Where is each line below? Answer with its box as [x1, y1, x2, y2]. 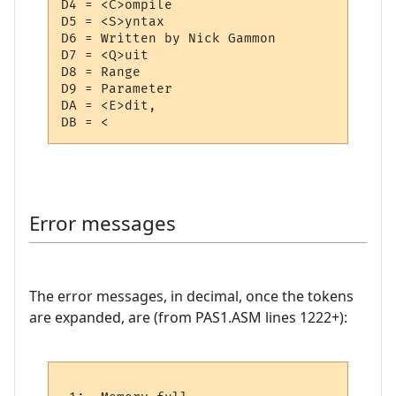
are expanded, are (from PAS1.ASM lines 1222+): [29, 307, 347, 327]
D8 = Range [61, 65, 141, 80]
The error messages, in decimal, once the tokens [29, 286, 354, 306]
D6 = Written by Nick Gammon [61, 31, 285, 47]
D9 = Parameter [61, 81, 173, 97]
